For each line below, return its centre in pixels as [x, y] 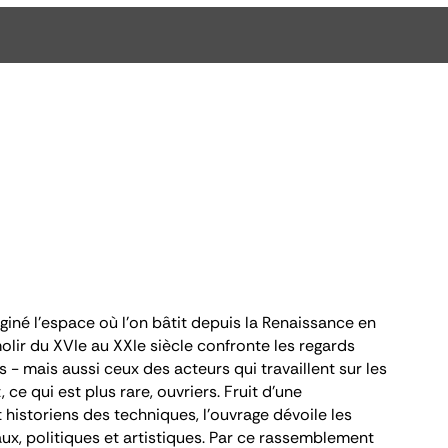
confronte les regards [276, 345]
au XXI [112, 345]
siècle [171, 345]
